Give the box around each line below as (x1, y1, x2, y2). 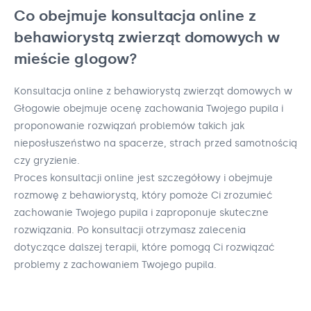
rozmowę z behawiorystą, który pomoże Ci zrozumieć (14, 189, 273, 201)
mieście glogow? (14, 49, 137, 67)
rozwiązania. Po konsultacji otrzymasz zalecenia (14, 224, 246, 236)
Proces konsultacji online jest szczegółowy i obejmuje (14, 171, 273, 184)
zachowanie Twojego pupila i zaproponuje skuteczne (14, 206, 269, 219)
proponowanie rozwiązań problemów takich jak (14, 119, 244, 132)
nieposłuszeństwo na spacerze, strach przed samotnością (14, 137, 297, 149)
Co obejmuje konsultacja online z (14, 6, 256, 24)
